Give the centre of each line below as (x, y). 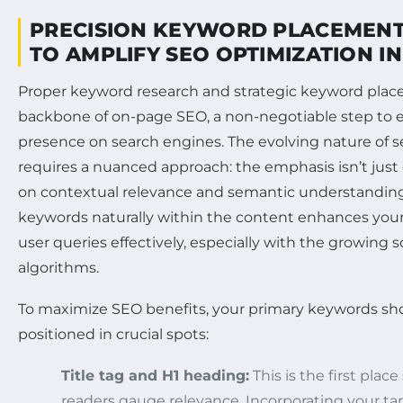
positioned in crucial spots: (113, 335)
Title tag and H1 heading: (155, 376)
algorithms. (58, 268)
